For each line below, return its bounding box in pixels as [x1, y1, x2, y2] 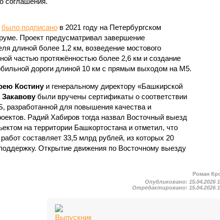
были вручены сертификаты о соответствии [35, 92, 187, 101]
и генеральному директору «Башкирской [43, 82, 183, 90]
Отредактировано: [132, 184, 190, 191]
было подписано [1, 23, 57, 31]
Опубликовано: [145, 178, 190, 185]
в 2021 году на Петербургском [57, 23, 161, 31]
